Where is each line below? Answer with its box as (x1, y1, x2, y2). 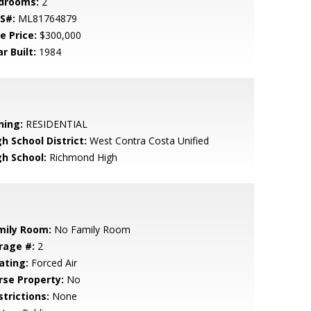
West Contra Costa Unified (86, 134, 209, 147)
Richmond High (46, 151, 117, 164)
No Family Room (51, 223, 131, 236)
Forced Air (28, 256, 77, 269)
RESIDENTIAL (22, 117, 87, 131)
